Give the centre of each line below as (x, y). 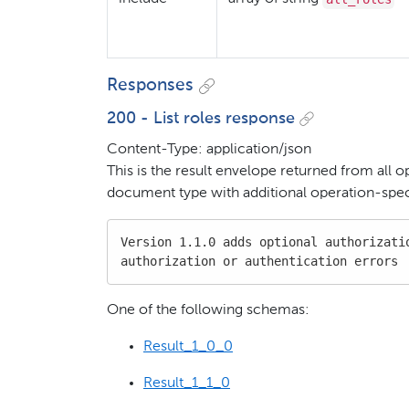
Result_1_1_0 (187, 383)
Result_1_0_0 (188, 346)
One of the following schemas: (208, 310)
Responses (150, 86)
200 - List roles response (201, 118)
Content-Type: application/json (209, 149)
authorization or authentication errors (259, 261)
